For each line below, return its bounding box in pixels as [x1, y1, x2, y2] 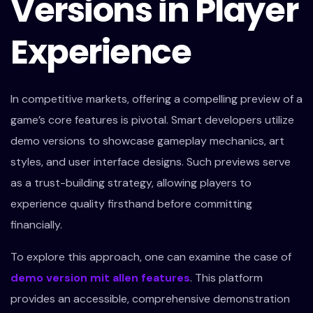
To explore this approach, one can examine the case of [10, 249, 291, 264]
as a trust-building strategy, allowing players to [10, 175, 252, 190]
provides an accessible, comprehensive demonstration [10, 291, 290, 306]
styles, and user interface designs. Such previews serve [10, 154, 291, 169]
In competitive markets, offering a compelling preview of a [10, 92, 303, 106]
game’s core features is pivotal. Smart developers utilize [10, 112, 294, 127]
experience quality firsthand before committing [10, 196, 252, 211]
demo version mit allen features [10, 270, 190, 285]
